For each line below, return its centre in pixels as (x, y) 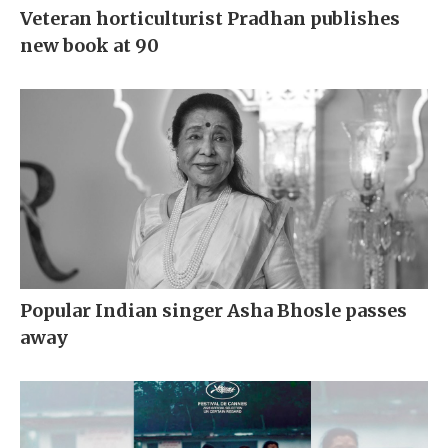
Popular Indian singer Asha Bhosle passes (213, 311)
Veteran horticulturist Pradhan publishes (210, 19)
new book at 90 (89, 46)
